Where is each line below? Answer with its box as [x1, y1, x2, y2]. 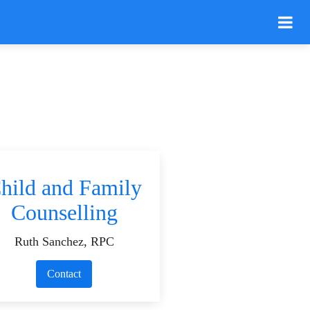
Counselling [10, 201, 118, 226]
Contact [47, 267, 82, 280]
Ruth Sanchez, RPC [14, 234, 114, 248]
